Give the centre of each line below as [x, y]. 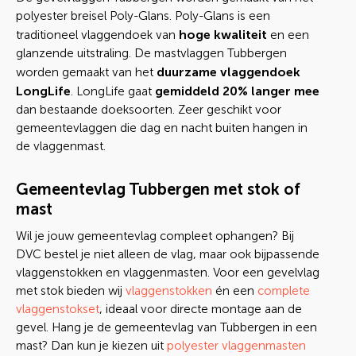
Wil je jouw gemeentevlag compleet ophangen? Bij [155, 236]
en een [288, 35]
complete [284, 291]
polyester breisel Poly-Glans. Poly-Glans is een [143, 16]
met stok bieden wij [71, 291]
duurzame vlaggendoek [228, 72]
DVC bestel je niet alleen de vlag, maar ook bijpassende [168, 254]
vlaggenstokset [58, 309]
